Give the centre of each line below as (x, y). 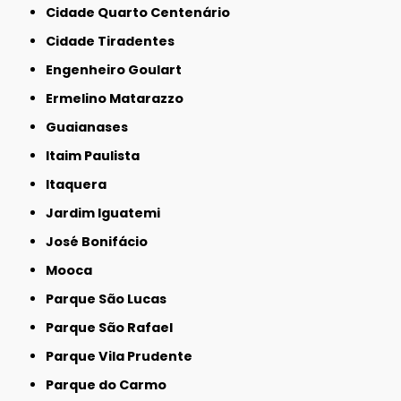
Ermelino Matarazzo (119, 99)
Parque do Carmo (111, 385)
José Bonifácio (101, 242)
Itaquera (78, 185)
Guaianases (93, 128)
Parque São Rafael (114, 328)
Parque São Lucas (111, 299)
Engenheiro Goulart (118, 70)
